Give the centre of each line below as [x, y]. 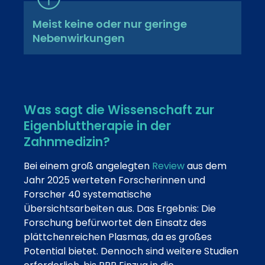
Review [168, 166]
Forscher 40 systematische [88, 194]
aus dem [206, 166]
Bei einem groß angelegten [88, 166]
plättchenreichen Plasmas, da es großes [118, 237]
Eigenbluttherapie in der [97, 125]
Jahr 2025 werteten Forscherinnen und [114, 180]
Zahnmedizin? [67, 141]
